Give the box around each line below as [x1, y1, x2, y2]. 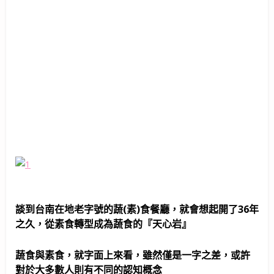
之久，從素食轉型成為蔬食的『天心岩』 [15, 217, 191, 231]
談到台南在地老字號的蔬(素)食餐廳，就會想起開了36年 [15, 202, 259, 217]
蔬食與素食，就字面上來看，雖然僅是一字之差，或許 [15, 248, 250, 262]
